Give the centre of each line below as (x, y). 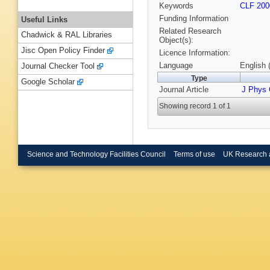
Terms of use (194, 154)
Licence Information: (195, 53)
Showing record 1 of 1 (195, 106)
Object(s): (176, 40)
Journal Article (184, 90)
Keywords (176, 6)
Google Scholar (48, 82)
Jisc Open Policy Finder (63, 51)
